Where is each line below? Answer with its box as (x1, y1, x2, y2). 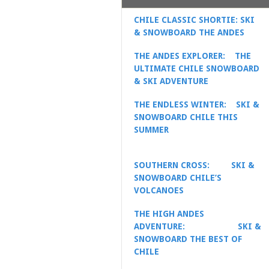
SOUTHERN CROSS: (134, 160, 224, 170)
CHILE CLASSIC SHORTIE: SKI (134, 14, 255, 25)
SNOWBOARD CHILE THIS (134, 112, 238, 122)
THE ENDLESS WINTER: (134, 99, 236, 109)
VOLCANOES (134, 185, 184, 195)
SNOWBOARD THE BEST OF (134, 234, 242, 244)
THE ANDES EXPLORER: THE (134, 50, 251, 61)
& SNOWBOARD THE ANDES (134, 27, 244, 37)
